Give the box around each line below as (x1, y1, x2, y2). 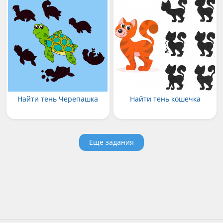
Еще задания (89, 137, 134, 147)
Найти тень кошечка (129, 94, 201, 104)
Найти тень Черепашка (17, 94, 99, 104)
